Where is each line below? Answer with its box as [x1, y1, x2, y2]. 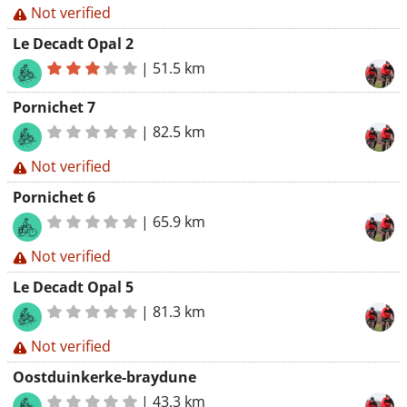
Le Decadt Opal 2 [13, 34, 134, 54]
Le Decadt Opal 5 [13, 277, 134, 297]
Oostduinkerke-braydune [13, 367, 196, 387]
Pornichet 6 [13, 187, 95, 207]
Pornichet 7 [13, 97, 95, 117]
